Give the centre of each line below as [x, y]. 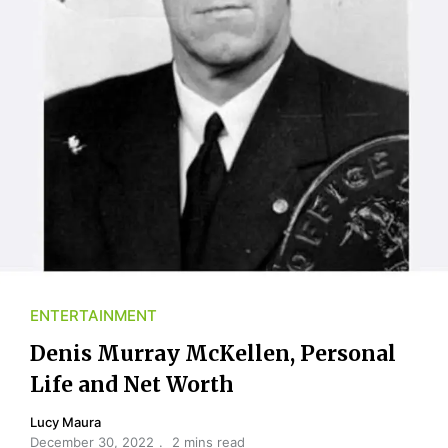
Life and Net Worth [132, 384]
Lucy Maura [65, 421]
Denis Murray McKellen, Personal [213, 353]
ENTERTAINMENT [93, 315]
